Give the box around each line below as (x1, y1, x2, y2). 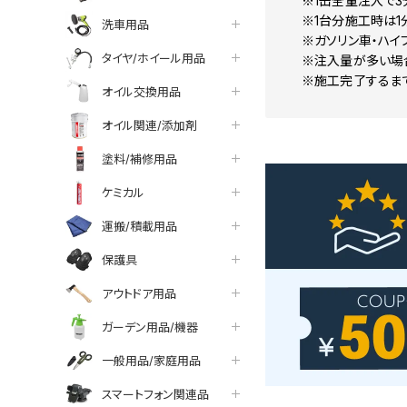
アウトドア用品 (102, 285, 176, 301)
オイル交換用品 (102, 84, 181, 99)
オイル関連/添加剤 (102, 117, 197, 133)
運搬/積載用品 (102, 218, 177, 233)
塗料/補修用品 (102, 151, 177, 166)
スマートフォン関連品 (102, 386, 209, 402)
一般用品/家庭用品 (102, 352, 201, 368)
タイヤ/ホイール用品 (102, 50, 205, 65)
